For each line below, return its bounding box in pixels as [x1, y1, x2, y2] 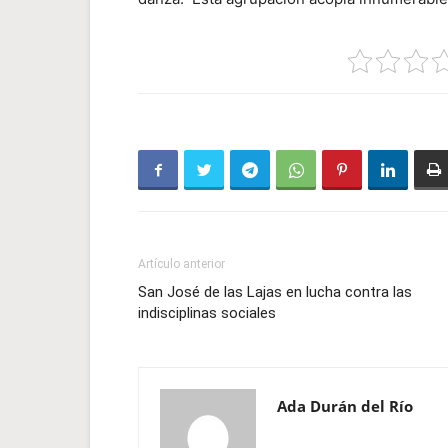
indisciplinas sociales [138, 304, 276, 322]
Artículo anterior [138, 257, 225, 271]
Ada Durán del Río [277, 396, 413, 416]
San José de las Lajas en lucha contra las [138, 283, 412, 301]
